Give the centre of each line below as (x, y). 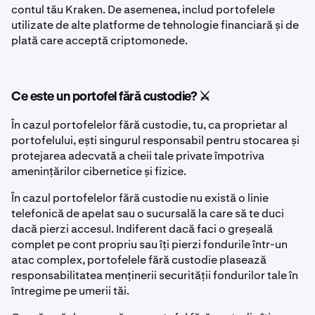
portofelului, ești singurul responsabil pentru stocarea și (155, 141)
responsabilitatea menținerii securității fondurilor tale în (155, 276)
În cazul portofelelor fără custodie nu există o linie (140, 198)
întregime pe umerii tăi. (70, 291)
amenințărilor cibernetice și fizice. (99, 172)
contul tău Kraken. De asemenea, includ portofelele (143, 10)
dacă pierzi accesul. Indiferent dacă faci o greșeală (142, 229)
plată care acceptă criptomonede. (101, 41)
